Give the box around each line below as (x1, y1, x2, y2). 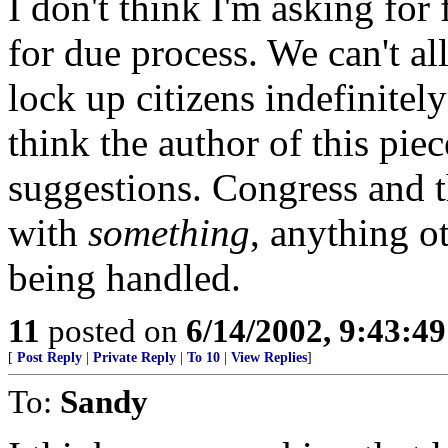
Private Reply (93, 350, 176, 366)
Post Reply (17, 350, 82, 366)
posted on (40, 312, 186, 350)
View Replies (231, 350, 307, 366)
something (88, 211, 250, 255)
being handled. (8, 256, 241, 300)
